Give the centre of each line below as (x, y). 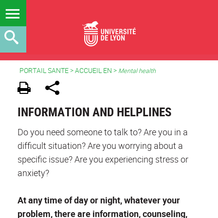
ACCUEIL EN (93, 70)
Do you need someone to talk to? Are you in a (103, 132)
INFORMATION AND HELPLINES (95, 112)
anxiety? (33, 173)
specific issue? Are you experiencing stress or (103, 159)
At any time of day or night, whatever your (99, 200)
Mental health (137, 71)
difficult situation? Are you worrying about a (100, 145)
